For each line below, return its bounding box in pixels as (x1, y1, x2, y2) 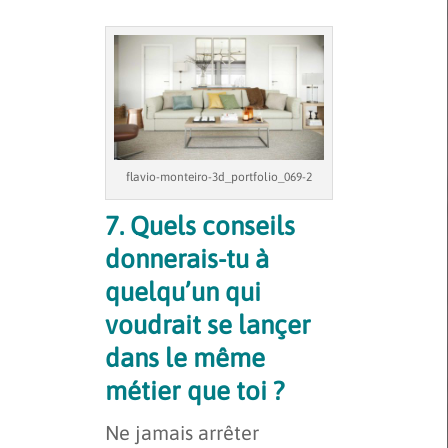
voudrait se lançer (105, 310, 311, 341)
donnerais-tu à (105, 244, 269, 275)
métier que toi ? (105, 376, 285, 407)
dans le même (105, 343, 265, 374)
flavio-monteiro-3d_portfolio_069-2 (125, 170, 312, 185)
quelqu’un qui (105, 277, 261, 308)
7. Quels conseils (105, 211, 295, 242)
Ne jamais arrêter (105, 421, 259, 445)
